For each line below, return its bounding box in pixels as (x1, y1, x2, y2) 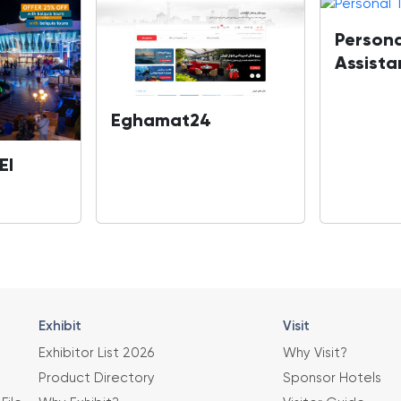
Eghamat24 (110, 113, 211, 132)
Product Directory (38, 371, 155, 386)
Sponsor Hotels (282, 371, 381, 386)
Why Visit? (282, 346, 347, 361)
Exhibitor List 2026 (38, 346, 154, 361)
